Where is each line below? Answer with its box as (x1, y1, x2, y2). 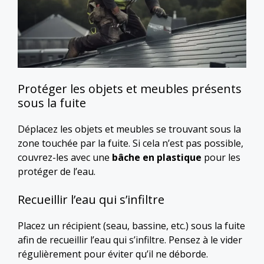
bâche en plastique (112, 151, 202, 164)
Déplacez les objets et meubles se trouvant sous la (18, 123, 241, 136)
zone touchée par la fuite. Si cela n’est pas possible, (18, 137, 243, 150)
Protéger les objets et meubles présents (18, 81, 242, 97)
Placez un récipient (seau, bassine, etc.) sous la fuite (18, 219, 245, 232)
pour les (202, 151, 240, 164)
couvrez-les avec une (18, 151, 112, 164)
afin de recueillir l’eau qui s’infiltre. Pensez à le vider (18, 233, 242, 246)
